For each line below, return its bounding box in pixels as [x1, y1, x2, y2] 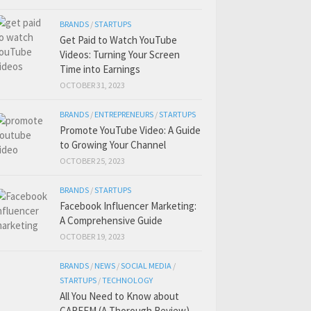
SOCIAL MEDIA [121, 260, 171, 271]
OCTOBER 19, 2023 [60, 231, 125, 242]
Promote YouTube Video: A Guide [60, 124, 201, 137]
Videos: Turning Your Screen [60, 48, 180, 62]
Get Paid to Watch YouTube [60, 33, 177, 47]
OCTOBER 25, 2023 [60, 155, 125, 167]
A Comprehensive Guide [60, 214, 162, 228]
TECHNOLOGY [102, 275, 153, 286]
